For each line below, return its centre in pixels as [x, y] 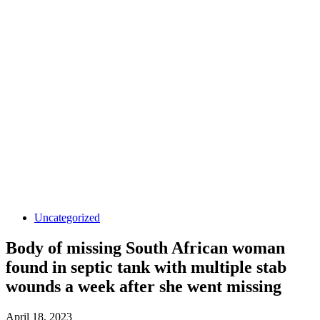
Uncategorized [67, 217]
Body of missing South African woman [145, 247]
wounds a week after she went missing [144, 286]
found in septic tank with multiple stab [146, 267]
